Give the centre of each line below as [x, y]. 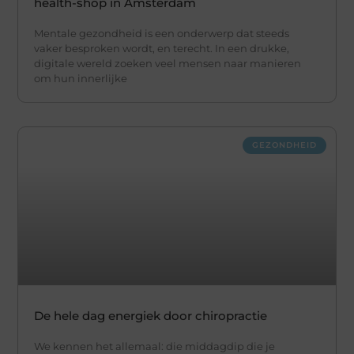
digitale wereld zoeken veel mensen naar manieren [168, 63]
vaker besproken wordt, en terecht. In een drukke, [162, 48]
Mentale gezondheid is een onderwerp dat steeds [162, 33]
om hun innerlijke [81, 78]
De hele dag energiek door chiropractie [151, 316]
